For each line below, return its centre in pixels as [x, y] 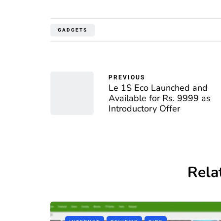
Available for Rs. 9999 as [160, 98]
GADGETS [73, 30]
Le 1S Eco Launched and [158, 88]
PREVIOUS [127, 77]
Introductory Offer [144, 109]
